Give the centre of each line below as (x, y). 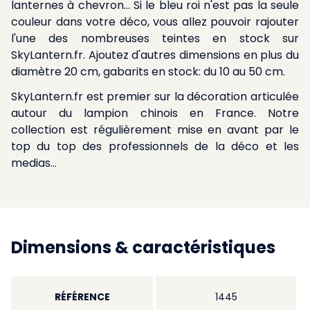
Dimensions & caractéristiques (143, 247)
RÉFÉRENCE (82, 297)
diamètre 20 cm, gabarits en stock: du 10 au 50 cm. (148, 72)
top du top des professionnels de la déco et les (155, 146)
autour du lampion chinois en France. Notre (155, 113)
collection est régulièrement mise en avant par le (155, 130)
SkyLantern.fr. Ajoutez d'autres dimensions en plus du (155, 55)
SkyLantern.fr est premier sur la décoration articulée (155, 97)
